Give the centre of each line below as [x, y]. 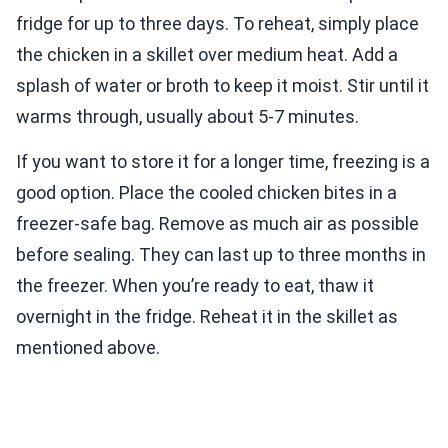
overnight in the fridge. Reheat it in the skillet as [207, 317]
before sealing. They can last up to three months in [221, 255]
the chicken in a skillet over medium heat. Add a [207, 55]
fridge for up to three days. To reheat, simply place [217, 24]
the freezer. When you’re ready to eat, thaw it [195, 286]
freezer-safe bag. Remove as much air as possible [217, 224]
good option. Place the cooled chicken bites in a [206, 193]
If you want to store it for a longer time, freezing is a [223, 162]
